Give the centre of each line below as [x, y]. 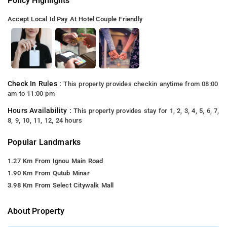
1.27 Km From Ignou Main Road [55, 161]
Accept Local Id [31, 19]
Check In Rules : [36, 84]
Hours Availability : [41, 110]
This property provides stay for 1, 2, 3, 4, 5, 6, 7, [146, 110]
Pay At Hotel [75, 19]
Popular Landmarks [44, 142]
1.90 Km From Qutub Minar [49, 173]
